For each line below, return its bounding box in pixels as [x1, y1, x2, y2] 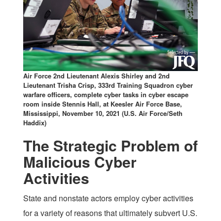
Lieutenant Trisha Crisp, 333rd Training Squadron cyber [23, 80, 193, 90]
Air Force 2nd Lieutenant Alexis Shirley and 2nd [23, 71, 170, 80]
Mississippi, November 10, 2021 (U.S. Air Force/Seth [23, 108, 183, 118]
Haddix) [23, 117, 46, 127]
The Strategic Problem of [23, 134, 198, 156]
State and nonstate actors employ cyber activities [23, 192, 193, 204]
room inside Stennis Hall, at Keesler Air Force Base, [23, 99, 182, 109]
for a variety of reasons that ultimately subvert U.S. [23, 207, 197, 219]
